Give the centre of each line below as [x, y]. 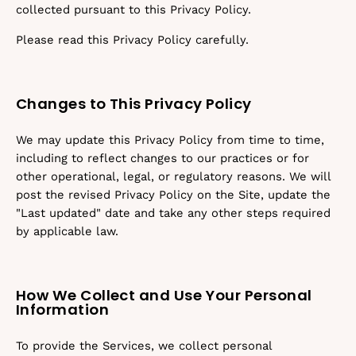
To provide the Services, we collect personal [144, 346]
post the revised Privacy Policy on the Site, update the [173, 195]
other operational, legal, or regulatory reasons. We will [173, 176]
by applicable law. [67, 231]
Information [63, 310]
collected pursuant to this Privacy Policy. [133, 10]
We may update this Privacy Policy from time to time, [170, 140]
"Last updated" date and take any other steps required [173, 213]
